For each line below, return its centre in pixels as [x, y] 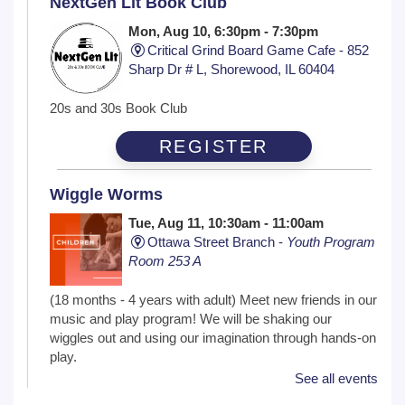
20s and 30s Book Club [118, 108]
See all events [336, 378]
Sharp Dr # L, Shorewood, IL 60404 [232, 70]
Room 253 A [165, 261]
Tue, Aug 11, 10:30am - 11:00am [226, 223]
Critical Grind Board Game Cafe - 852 [259, 51]
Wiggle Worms [106, 195]
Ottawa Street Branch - [217, 242]
